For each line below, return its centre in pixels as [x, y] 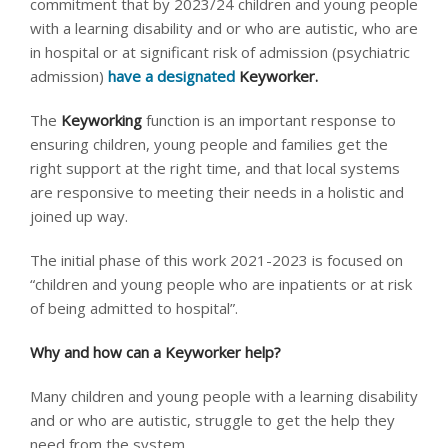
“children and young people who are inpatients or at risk [221, 284]
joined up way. [81, 216]
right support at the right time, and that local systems [215, 168]
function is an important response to [271, 120]
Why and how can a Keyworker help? [157, 352]
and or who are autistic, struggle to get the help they [212, 420]
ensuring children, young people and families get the [209, 144]
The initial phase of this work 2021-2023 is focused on [216, 260]
